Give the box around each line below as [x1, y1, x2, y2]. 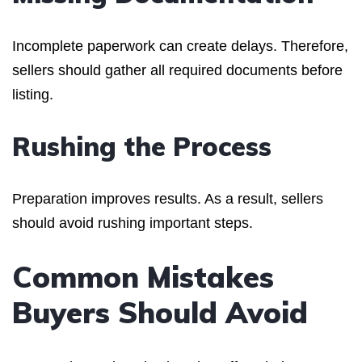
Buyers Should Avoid [12, 293, 308, 330]
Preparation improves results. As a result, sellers [12, 190, 323, 207]
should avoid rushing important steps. [12, 214, 253, 231]
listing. [12, 86, 53, 103]
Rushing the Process [12, 129, 271, 162]
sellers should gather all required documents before [12, 61, 343, 78]
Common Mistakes [12, 258, 274, 295]
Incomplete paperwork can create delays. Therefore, [12, 37, 348, 54]
